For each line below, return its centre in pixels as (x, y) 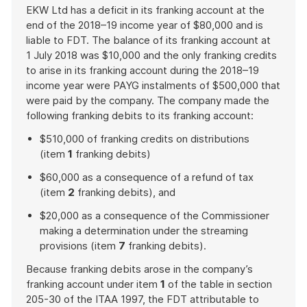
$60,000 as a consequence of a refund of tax (147, 177)
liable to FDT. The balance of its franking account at (148, 40)
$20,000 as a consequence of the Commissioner (155, 216)
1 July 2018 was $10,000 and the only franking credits (151, 55)
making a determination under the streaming (144, 231)
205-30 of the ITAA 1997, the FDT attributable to (143, 299)
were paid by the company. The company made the (148, 100)
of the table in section (219, 284)
